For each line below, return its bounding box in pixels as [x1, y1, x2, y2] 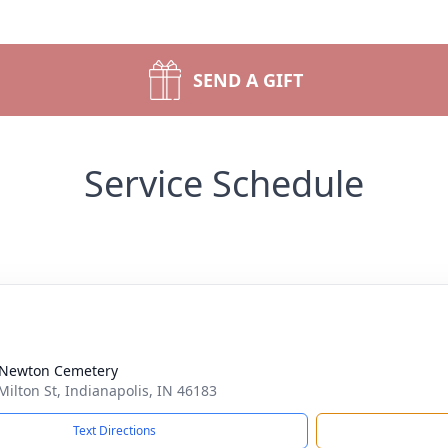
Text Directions [73, 422, 156, 439]
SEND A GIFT [193, 68, 303, 92]
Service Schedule [84, 159, 364, 208]
